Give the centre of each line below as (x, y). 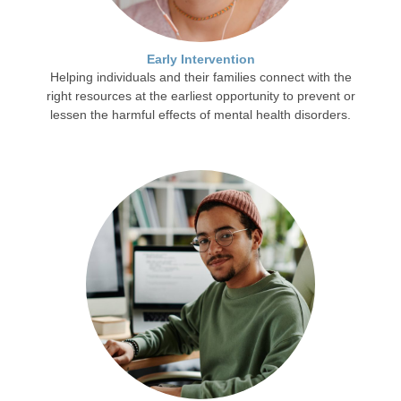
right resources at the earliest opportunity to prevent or (200, 97)
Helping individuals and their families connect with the (200, 78)
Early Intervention (200, 60)
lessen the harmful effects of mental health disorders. (200, 115)
